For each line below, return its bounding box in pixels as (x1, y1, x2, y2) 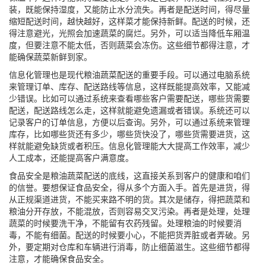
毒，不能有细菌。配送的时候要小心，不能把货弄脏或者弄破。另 (9, 231, 250, 240)
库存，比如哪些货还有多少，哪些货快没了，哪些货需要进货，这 (9, 130, 250, 139)
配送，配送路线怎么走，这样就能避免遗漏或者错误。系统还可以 (9, 106, 250, 115)
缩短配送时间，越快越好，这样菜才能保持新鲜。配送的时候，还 (9, 17, 250, 26)
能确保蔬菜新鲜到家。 (9, 53, 92, 62)
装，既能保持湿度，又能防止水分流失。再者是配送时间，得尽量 (9, 5, 250, 14)
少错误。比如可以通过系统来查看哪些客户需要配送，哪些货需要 (9, 94, 250, 103)
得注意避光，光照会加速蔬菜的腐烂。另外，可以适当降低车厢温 (9, 29, 250, 38)
